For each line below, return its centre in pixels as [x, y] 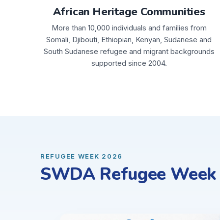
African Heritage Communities [129, 12]
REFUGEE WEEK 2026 [82, 156]
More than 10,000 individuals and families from [129, 27]
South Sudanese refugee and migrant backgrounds [129, 51]
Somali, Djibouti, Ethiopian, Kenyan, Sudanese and [129, 39]
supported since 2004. [129, 63]
